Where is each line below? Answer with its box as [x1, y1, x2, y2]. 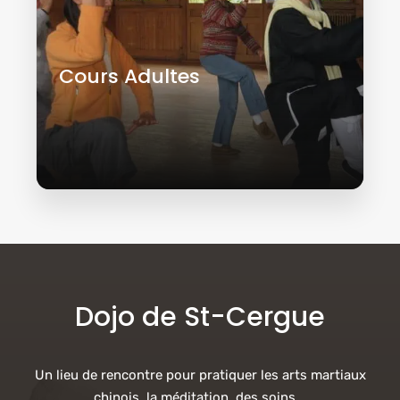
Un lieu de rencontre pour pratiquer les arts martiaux [34, 367, 366, 383]
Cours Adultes [59, 62, 200, 90]
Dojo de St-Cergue [75, 298, 325, 336]
